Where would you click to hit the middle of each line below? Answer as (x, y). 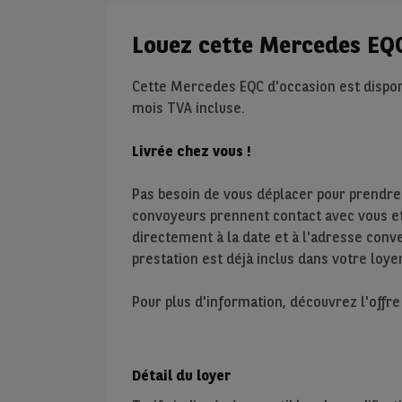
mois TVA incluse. (190, 108)
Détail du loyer (181, 376)
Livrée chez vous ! (192, 151)
